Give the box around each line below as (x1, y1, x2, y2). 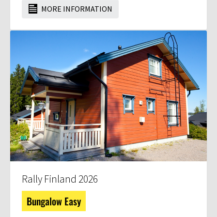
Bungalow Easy (27, 194, 81, 209)
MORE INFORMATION (40, 3, 112, 14)
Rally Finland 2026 (22, 172, 98, 186)
